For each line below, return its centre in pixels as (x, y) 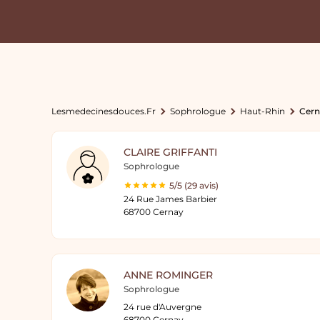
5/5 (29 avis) (194, 185)
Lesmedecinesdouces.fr (104, 111)
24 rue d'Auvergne (162, 307)
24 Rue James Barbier (170, 199)
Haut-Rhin (262, 111)
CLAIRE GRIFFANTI (170, 152)
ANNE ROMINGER (168, 275)
